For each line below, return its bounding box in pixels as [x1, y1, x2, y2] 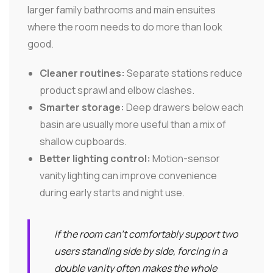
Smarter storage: [40, 101, 124, 115]
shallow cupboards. [40, 135, 127, 149]
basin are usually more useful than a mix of [40, 118, 226, 132]
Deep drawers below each [124, 101, 244, 115]
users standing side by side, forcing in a [54, 244, 227, 258]
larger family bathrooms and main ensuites [27, 3, 216, 17]
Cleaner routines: [40, 66, 125, 80]
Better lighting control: [40, 152, 151, 166]
